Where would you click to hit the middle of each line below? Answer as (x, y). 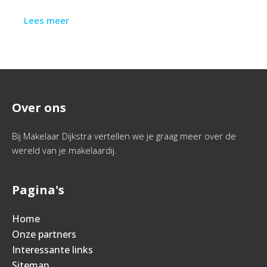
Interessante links (52, 250)
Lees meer (46, 20)
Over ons (39, 108)
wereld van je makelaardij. (64, 150)
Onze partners (44, 234)
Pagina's (38, 190)
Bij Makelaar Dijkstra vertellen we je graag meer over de (124, 136)
